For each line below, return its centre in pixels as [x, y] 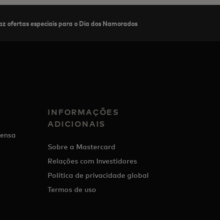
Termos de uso [72, 189]
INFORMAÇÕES [84, 112]
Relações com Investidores [93, 161]
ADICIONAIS [77, 124]
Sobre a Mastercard [82, 147]
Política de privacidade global [98, 175]
